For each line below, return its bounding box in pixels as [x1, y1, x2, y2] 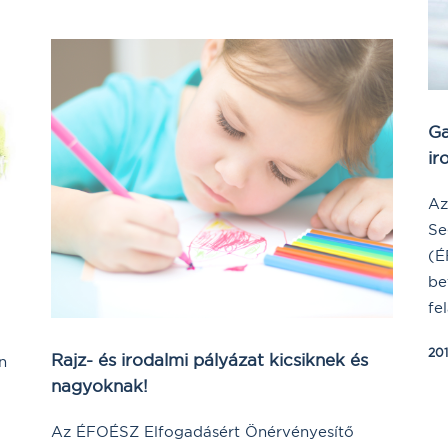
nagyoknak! [51, 375, 148, 397]
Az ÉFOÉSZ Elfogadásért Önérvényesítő [51, 422, 354, 442]
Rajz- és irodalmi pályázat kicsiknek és [51, 349, 368, 371]
